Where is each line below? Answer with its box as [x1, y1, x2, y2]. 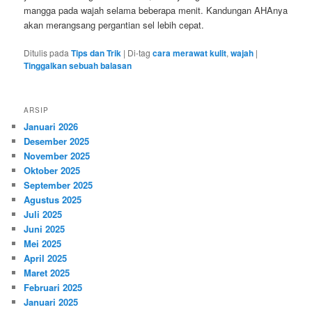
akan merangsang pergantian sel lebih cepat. [24, 17, 205, 31]
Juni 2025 [24, 221, 65, 235]
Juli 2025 [24, 207, 63, 221]
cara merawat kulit [153, 46, 227, 59]
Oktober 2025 [24, 163, 81, 177]
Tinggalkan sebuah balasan [24, 58, 132, 72]
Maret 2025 [24, 265, 70, 279]
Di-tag [127, 46, 151, 58]
